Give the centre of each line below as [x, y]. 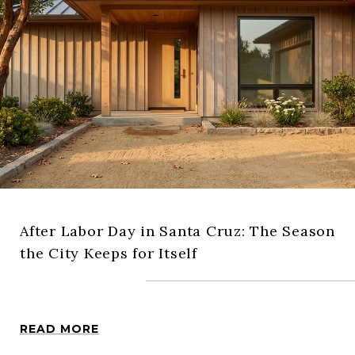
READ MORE [59, 328]
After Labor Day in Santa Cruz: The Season [177, 231]
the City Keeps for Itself [109, 253]
